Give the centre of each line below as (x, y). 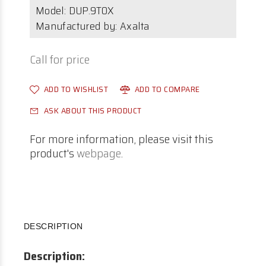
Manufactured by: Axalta (93, 26)
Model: (52, 11)
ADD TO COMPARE (167, 89)
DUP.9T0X (91, 11)
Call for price (60, 59)
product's (53, 153)
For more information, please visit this (121, 139)
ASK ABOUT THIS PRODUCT (93, 110)
